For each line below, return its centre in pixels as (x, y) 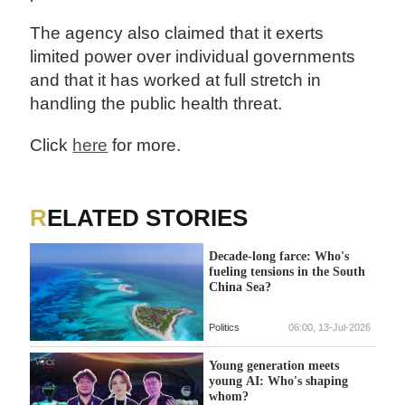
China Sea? (240, 287)
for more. (147, 145)
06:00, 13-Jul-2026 (329, 328)
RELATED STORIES (148, 218)
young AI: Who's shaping (278, 380)
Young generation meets (273, 365)
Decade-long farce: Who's (278, 256)
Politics (224, 328)
